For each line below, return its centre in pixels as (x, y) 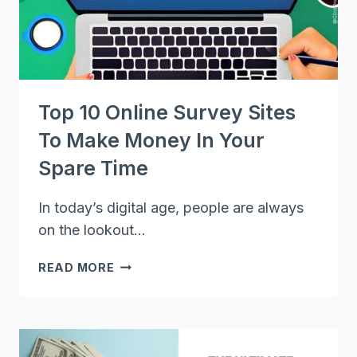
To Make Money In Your (151, 140)
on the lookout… (92, 229)
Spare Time (93, 168)
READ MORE (76, 267)
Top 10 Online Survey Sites (167, 112)
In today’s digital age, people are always (171, 207)
